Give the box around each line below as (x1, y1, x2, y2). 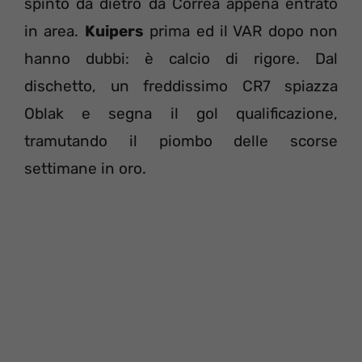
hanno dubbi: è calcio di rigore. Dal (24, 48, 338, 68)
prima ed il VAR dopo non (143, 21, 338, 40)
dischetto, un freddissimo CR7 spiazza (24, 76, 338, 95)
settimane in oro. (24, 158, 146, 178)
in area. (24, 21, 85, 40)
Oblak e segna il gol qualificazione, (24, 103, 338, 123)
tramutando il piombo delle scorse (24, 131, 338, 150)
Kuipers (84, 21, 144, 40)
